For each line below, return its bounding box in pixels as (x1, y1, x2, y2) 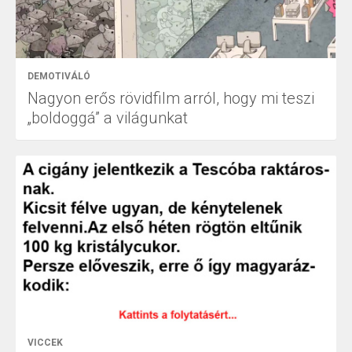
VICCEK (27, 336, 63, 348)
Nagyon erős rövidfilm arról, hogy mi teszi (27, 89, 314, 108)
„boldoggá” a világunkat (27, 108, 188, 128)
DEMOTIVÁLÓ (27, 71, 90, 82)
